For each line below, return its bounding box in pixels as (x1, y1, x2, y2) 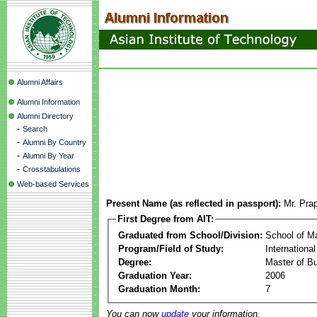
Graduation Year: (118, 270, 192, 281)
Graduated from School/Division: (118, 229, 263, 241)
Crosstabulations (23, 165, 81, 173)
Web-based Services (17, 180, 89, 188)
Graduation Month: (118, 283, 200, 294)
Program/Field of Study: (118, 243, 224, 254)
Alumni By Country (23, 138, 86, 146)
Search (23, 125, 47, 133)
